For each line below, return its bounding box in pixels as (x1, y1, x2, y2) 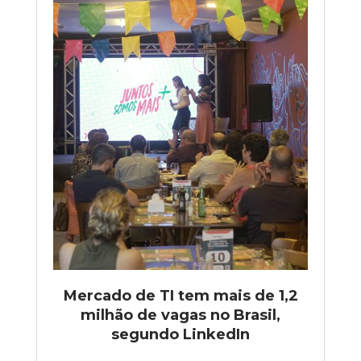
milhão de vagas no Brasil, (81, 305, 280, 324)
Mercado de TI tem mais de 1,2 (63, 286, 298, 305)
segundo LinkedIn (111, 325, 250, 343)
